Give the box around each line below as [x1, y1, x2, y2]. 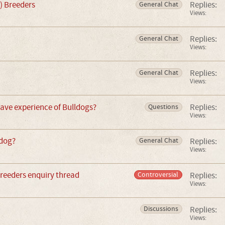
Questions [148, 102, 179, 111]
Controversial [138, 170, 179, 179]
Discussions [144, 204, 179, 213]
